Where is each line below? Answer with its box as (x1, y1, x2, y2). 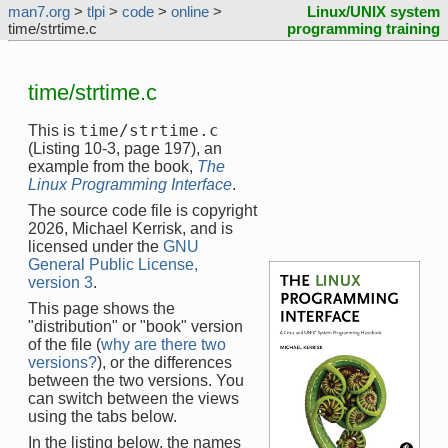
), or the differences (97, 353, 232, 371)
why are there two (101, 335, 226, 353)
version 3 (28, 273, 93, 291)
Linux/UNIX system (307, 3, 440, 20)
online (171, 3, 209, 20)
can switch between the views (28, 389, 239, 407)
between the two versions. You (28, 371, 244, 389)
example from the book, (28, 157, 197, 175)
